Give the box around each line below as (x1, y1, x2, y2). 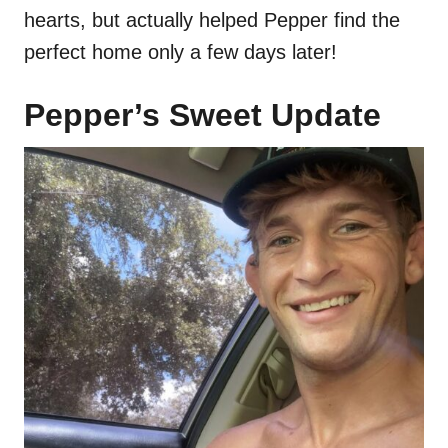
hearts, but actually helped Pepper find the (24, 9, 400, 32)
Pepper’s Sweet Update (24, 97, 381, 134)
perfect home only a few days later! (24, 41, 337, 64)
